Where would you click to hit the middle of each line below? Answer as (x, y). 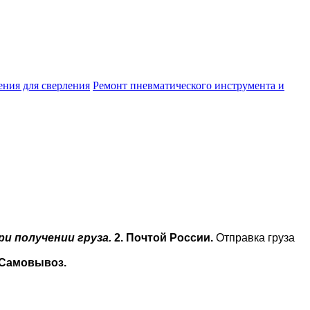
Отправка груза (254, 238)
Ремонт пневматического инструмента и (189, 86)
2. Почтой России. (164, 238)
